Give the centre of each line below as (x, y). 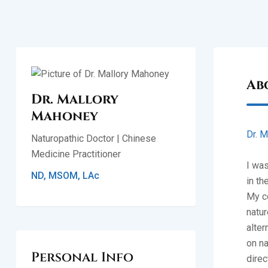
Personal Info (82, 258)
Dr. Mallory (75, 100)
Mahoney (65, 116)
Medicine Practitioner (76, 154)
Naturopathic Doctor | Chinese (94, 138)
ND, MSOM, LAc (65, 176)
